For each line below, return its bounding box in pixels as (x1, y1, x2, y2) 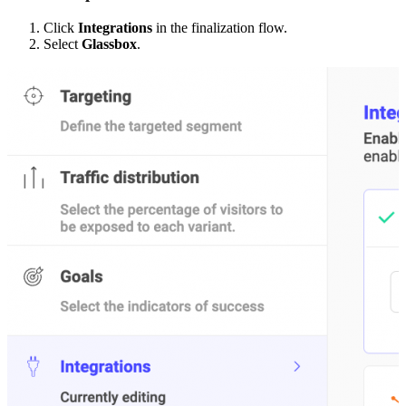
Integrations (78, 19, 152, 35)
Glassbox (82, 35, 137, 52)
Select (43, 35, 82, 52)
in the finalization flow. (152, 19, 287, 35)
